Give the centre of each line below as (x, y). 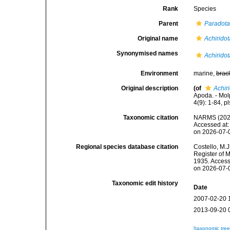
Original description (150, 88)
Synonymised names (148, 53)
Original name (158, 39)
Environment (160, 73)
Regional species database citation (127, 147)
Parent (169, 24)
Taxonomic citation (151, 118)
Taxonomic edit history (145, 183)
